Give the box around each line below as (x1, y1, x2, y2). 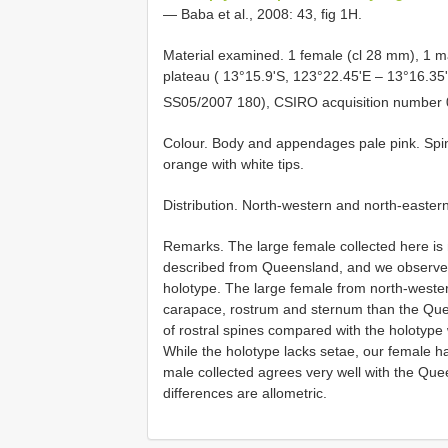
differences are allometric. (163, 384, 327, 401)
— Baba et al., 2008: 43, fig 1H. (163, 6, 362, 23)
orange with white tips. (163, 155, 304, 172)
